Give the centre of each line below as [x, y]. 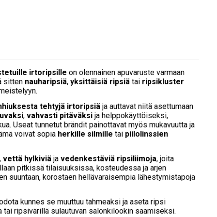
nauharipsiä [46, 82]
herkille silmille [85, 134]
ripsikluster [163, 82]
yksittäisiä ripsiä [100, 82]
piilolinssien [147, 134]
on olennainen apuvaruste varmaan [126, 73]
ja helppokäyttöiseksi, [130, 115]
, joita [165, 158]
